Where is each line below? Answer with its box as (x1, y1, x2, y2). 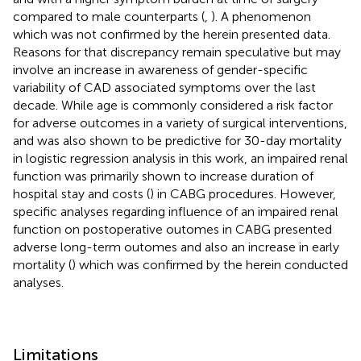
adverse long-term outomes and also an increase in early (13, 239, 339, 255)
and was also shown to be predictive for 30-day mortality (13, 132, 342, 148)
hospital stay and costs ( (13, 185, 150, 201)
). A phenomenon (211, 8, 311, 24)
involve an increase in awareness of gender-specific (13, 61, 308, 77)
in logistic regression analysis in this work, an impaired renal (13, 150, 348, 166)
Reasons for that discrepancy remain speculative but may (13, 44, 341, 60)
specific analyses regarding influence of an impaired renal (13, 203, 338, 219)
